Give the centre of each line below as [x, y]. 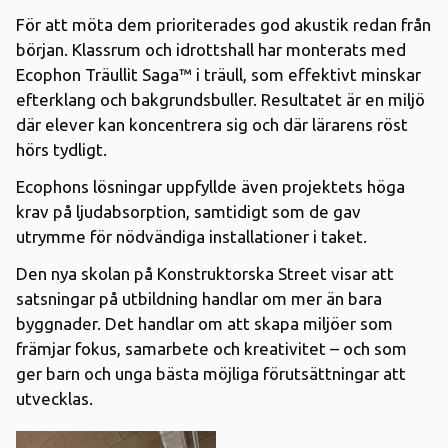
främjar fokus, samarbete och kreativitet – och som [211, 348]
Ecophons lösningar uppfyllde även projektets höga [210, 186]
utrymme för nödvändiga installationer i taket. [191, 236]
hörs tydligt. [61, 149]
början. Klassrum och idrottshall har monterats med [211, 49]
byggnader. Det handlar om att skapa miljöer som [204, 323]
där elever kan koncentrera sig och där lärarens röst [212, 124]
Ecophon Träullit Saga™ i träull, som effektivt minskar [218, 74]
